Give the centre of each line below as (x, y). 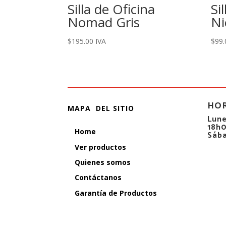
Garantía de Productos (116, 193)
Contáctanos (98, 178)
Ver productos (101, 147)
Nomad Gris (104, 22)
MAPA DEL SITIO (101, 108)
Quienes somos (103, 162)
